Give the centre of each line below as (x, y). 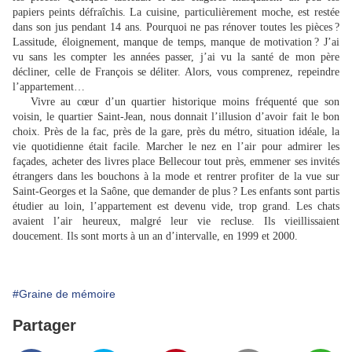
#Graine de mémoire (64, 293)
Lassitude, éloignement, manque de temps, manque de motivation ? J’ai (176, 42)
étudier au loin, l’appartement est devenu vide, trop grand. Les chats (176, 206)
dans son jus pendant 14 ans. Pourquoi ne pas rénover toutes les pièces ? (176, 27)
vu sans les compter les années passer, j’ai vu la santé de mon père (176, 57)
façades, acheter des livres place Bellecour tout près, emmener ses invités (176, 161)
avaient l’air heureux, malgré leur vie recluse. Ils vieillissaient (176, 221)
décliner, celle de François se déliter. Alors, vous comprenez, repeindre (176, 71)
